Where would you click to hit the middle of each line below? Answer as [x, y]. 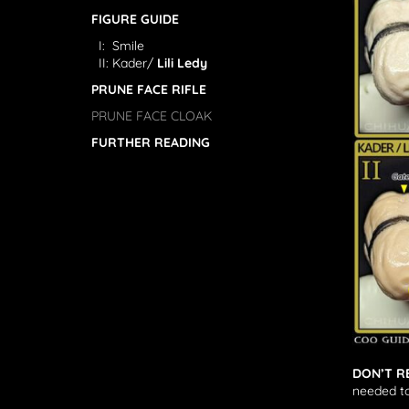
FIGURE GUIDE [135, 19]
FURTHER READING [151, 142]
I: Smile [118, 46]
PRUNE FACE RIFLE [149, 89]
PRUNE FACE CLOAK [152, 116]
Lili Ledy [182, 63]
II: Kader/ [124, 63]
